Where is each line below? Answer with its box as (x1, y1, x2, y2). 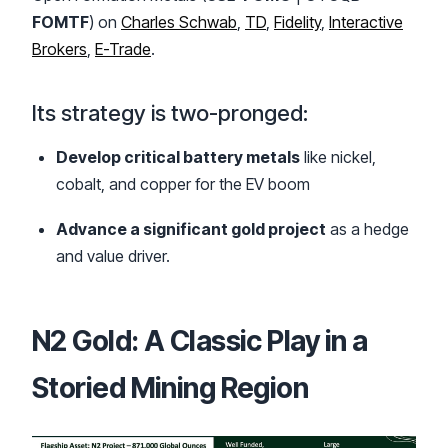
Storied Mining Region (32, 370, 309, 405)
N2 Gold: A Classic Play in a (32, 323, 368, 358)
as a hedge (326, 218, 409, 239)
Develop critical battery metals (56, 146, 300, 167)
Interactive (329, 11, 403, 32)
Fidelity (274, 11, 321, 32)
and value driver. (56, 245, 170, 266)
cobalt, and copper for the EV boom (56, 173, 310, 194)
